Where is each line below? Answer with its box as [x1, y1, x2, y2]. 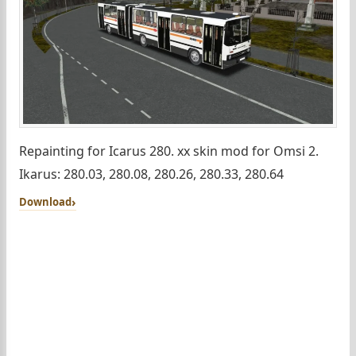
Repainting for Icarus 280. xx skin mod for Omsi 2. [19, 141, 319, 160]
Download [19, 194, 72, 209]
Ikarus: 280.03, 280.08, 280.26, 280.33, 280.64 [19, 164, 284, 183]
